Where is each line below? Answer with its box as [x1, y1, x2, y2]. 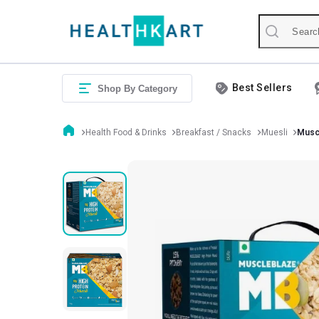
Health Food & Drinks [85, 127, 167, 137]
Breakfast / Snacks [176, 127, 251, 137]
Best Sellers [232, 82, 293, 93]
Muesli [261, 127, 288, 137]
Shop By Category [98, 83, 177, 94]
